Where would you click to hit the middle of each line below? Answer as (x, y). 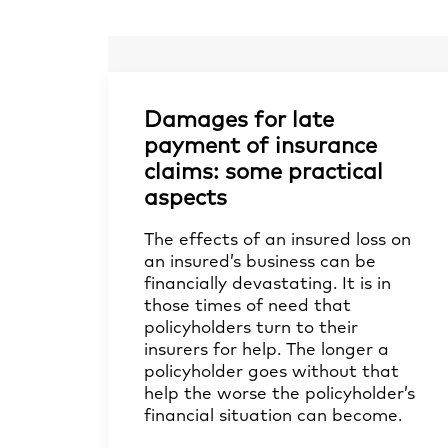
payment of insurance (260, 147)
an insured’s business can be (260, 262)
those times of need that (247, 306)
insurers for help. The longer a (266, 350)
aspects (185, 199)
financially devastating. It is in (267, 284)
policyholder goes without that (271, 372)
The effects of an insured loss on (277, 240)
